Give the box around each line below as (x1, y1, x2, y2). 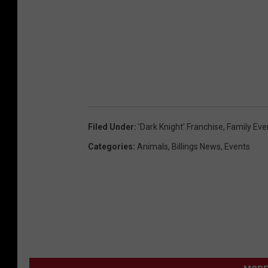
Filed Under (88, 121, 134, 132)
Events (224, 141, 250, 151)
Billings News (172, 141, 221, 151)
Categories (88, 141, 133, 151)
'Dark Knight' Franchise (138, 121, 223, 132)
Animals (137, 141, 168, 151)
